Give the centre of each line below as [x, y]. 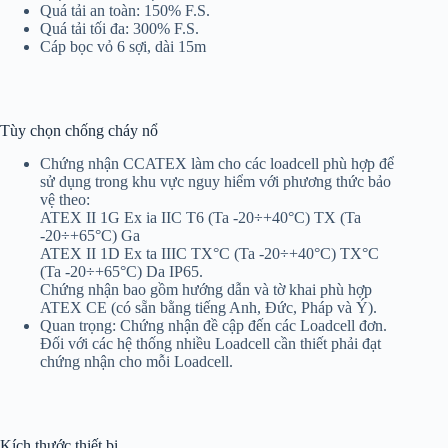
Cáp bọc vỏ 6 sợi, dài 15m [123, 47]
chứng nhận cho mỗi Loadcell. [136, 362]
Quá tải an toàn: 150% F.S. [125, 11]
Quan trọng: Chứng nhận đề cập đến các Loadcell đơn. [213, 326]
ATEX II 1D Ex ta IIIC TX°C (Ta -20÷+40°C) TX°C [209, 254]
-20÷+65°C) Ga [90, 236]
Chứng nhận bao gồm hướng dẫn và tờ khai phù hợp [208, 290]
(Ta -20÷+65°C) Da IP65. [121, 272]
